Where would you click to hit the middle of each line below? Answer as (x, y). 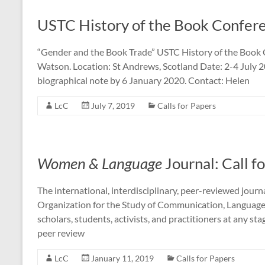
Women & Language (100, 163)
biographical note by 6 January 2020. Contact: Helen (143, 80)
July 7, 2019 (113, 106)
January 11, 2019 (122, 258)
